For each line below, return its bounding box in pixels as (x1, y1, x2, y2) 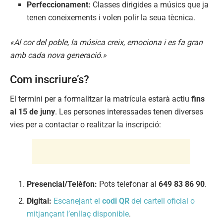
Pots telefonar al (97, 179, 159, 189)
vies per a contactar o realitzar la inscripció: (10, 119, 161, 129)
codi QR (102, 196, 130, 206)
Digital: (27, 196, 52, 206)
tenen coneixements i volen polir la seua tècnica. (27, 12, 196, 22)
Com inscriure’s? (10, 73, 89, 86)
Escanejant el (54, 196, 103, 206)
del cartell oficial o (129, 196, 195, 206)
